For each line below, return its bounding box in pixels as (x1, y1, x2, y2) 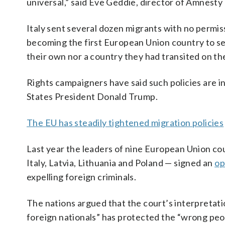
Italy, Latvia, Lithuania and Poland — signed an (27, 157, 215, 168)
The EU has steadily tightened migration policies (27, 117, 224, 128)
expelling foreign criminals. (27, 171, 137, 182)
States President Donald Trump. (27, 91, 158, 102)
